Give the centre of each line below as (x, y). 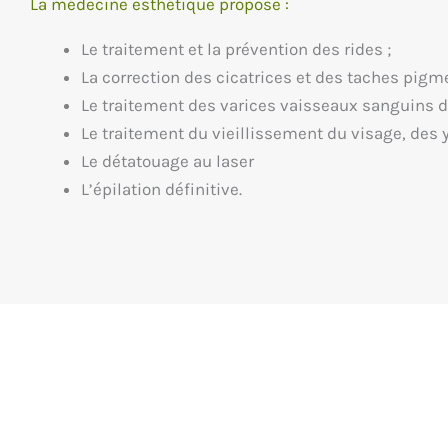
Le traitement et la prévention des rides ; (236, 49)
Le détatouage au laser (167, 161)
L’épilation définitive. (161, 189)
